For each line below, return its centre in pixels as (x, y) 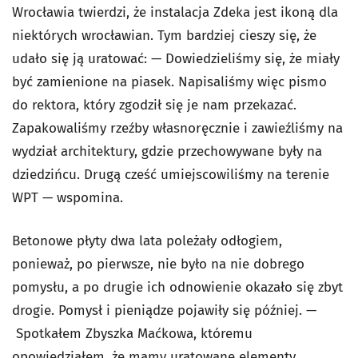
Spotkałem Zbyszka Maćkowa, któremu (132, 333)
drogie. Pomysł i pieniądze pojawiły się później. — (164, 310)
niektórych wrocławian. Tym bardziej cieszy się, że (164, 35)
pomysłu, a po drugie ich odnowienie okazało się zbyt (177, 287)
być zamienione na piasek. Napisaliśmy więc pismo (169, 82)
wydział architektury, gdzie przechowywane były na (167, 151)
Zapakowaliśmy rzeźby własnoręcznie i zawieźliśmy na (177, 128)
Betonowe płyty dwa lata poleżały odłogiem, (147, 241)
